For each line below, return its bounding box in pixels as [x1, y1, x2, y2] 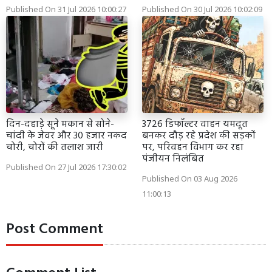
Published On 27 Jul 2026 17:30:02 [6, 161, 126, 172]
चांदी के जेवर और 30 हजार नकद [6, 127, 127, 144]
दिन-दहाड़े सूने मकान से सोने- [6, 116, 114, 132]
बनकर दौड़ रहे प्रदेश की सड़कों [142, 127, 256, 144]
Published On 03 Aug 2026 [142, 172, 237, 184]
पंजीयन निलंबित [142, 151, 204, 167]
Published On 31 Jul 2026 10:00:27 [6, 3, 126, 15]
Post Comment [6, 217, 103, 241]
